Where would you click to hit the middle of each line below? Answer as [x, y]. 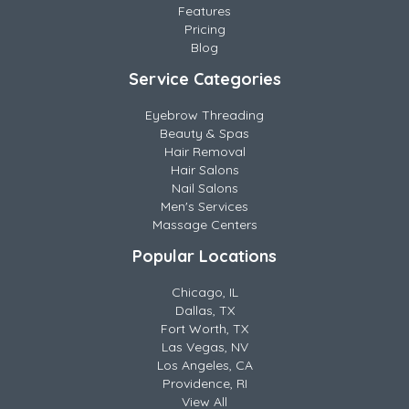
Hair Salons [204, 170]
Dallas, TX [204, 310]
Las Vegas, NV [204, 347]
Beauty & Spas [204, 133]
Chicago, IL [204, 292]
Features [204, 11]
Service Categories [204, 79]
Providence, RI [204, 383]
